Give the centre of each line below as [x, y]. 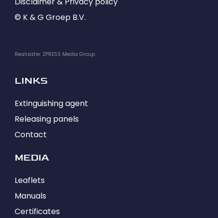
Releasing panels [47, 119]
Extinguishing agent [51, 103]
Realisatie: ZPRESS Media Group [55, 54]
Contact [31, 134]
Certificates [37, 211]
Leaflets [30, 180]
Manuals [30, 196]
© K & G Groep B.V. [50, 17]
